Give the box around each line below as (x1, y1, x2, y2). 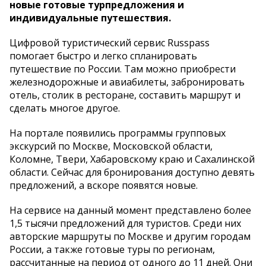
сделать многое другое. (9, 101, 120, 115)
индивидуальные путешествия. (9, 11, 171, 24)
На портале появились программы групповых (9, 126, 226, 140)
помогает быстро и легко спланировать (9, 49, 197, 62)
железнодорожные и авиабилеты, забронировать (9, 75, 245, 88)
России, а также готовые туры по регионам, (9, 242, 215, 256)
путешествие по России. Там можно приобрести (9, 62, 236, 75)
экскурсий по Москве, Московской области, (9, 139, 213, 153)
